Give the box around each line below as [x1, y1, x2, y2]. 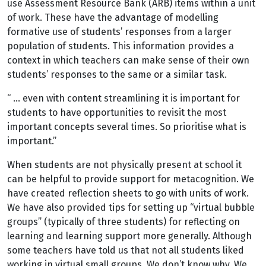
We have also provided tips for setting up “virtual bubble [7, 202, 255, 213]
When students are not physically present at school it [7, 159, 242, 170]
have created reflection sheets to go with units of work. [7, 188, 249, 199]
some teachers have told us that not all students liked [7, 245, 244, 256]
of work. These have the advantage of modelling [7, 12, 218, 23]
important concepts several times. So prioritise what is [7, 121, 246, 132]
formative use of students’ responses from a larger [7, 26, 232, 37]
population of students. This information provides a [7, 40, 234, 52]
